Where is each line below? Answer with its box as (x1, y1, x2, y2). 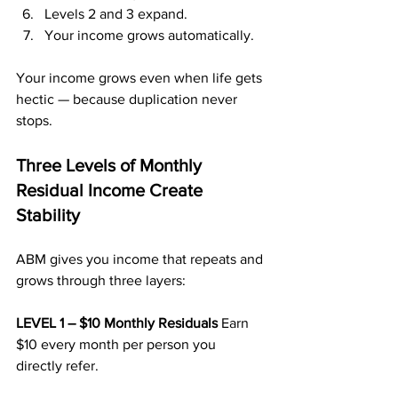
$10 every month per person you (16, 337, 219, 352)
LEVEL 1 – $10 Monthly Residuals (16, 315, 221, 330)
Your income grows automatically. (44, 28, 254, 43)
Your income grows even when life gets (16, 70, 266, 85)
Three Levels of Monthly (16, 155, 206, 175)
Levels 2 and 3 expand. (44, 6, 187, 21)
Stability (16, 205, 80, 225)
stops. (16, 113, 52, 128)
